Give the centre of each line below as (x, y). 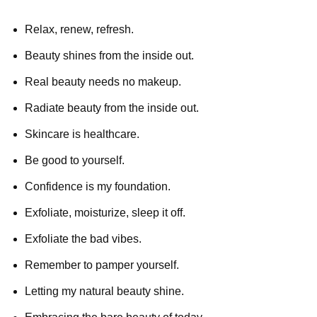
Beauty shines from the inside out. (109, 55)
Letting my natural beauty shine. (104, 291)
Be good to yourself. (75, 160)
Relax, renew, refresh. (79, 29)
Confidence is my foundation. (98, 186)
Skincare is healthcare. (82, 134)
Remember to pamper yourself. (102, 265)
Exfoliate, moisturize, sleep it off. (105, 212)
